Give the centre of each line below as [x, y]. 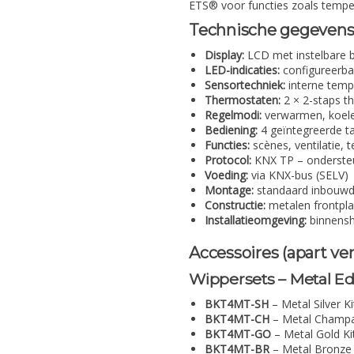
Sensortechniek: [245, 85]
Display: [224, 55]
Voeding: [226, 175]
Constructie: [235, 205]
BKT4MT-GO [238, 333]
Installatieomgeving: [256, 220]
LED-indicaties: [242, 70]
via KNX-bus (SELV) [298, 175]
